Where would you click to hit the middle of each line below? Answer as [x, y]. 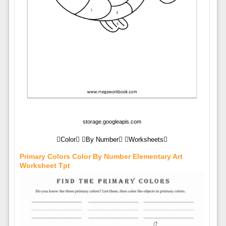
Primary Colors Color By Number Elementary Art [101, 157]
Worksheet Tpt [45, 166]
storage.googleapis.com [112, 122]
